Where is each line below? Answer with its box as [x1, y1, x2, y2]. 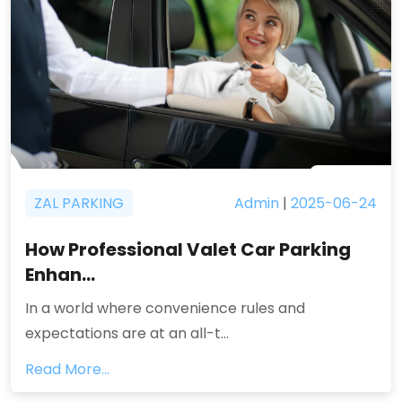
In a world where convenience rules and [25, 298, 305, 319]
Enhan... [25, 262, 95, 287]
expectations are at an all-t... [25, 323, 229, 344]
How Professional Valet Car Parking [25, 237, 351, 262]
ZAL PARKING [34, 193, 124, 214]
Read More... [25, 359, 109, 380]
